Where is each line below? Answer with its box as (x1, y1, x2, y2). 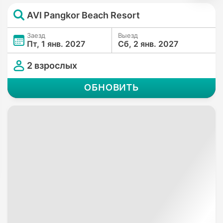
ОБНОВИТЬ (84, 81, 139, 94)
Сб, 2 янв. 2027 (118, 38, 178, 49)
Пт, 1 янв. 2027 (27, 38, 85, 49)
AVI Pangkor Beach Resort (27, 9, 140, 20)
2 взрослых (27, 60, 77, 71)
